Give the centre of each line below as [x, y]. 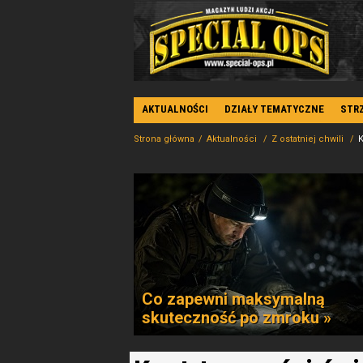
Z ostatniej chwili [309, 139]
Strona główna [164, 139]
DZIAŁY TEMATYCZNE [274, 109]
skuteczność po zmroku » [237, 318]
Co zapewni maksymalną [233, 299]
